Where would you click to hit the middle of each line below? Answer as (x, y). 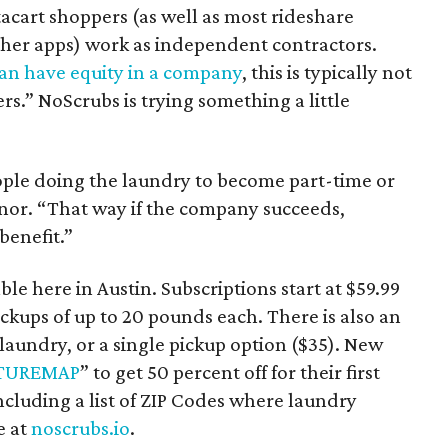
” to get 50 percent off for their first (230, 372)
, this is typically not (327, 72)
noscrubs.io (80, 428)
